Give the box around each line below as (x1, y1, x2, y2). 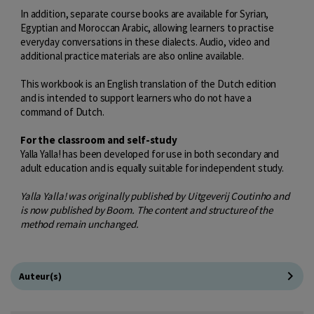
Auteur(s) (19, 269, 62, 282)
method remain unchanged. (20, 217, 139, 231)
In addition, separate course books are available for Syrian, (20, 6, 269, 20)
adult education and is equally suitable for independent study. (20, 161, 285, 175)
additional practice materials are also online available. (20, 48, 244, 62)
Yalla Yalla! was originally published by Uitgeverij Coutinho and (20, 189, 289, 203)
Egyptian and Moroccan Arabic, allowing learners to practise (20, 20, 274, 34)
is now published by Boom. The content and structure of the (20, 203, 273, 217)
